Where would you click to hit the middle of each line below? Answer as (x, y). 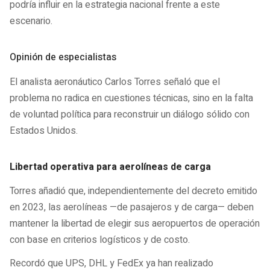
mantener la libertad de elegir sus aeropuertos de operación (135, 224)
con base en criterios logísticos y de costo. (100, 240)
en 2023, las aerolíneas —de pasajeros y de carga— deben (132, 208)
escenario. (31, 21)
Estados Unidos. (44, 130)
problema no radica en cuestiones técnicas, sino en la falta (131, 98)
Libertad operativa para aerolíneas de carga (110, 167)
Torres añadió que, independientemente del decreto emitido (133, 191)
